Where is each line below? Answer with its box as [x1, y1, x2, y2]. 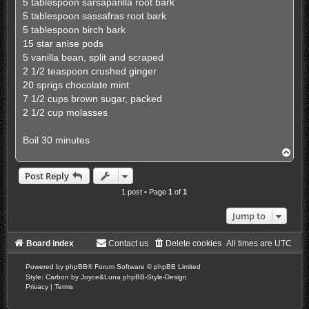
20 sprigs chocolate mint [22, 79, 129, 91]
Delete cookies [166, 239, 222, 249]
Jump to [232, 210, 266, 223]
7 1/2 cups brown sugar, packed [22, 93, 162, 105]
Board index [26, 239, 74, 249]
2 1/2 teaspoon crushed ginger [22, 66, 157, 77]
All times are [226, 239, 275, 249]
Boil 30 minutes [22, 134, 90, 146]
